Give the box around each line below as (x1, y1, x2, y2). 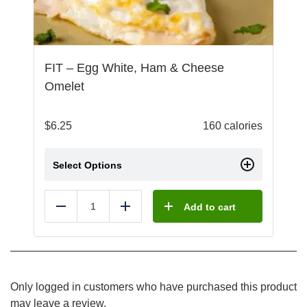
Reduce (60, 206, 99, 217)
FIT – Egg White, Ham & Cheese (45, 61, 224, 75)
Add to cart (184, 201, 236, 212)
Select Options (53, 160, 122, 171)
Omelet (45, 79, 84, 93)
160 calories (203, 120, 262, 132)
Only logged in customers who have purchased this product (10, 281, 297, 293)
